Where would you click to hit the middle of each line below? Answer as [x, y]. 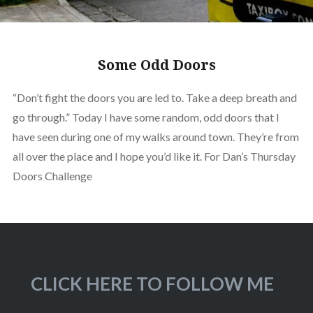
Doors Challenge [52, 175]
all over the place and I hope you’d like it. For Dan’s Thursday [154, 156]
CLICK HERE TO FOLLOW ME [153, 283]
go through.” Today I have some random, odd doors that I [146, 117]
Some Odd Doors [156, 64]
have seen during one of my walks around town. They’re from [155, 136]
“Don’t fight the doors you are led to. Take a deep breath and [154, 97]
